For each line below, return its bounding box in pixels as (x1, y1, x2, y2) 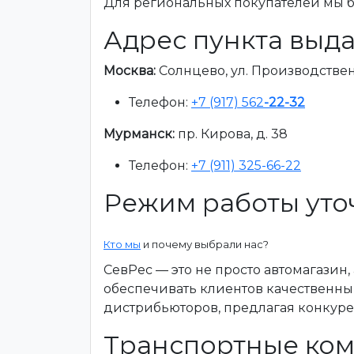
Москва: (104, 63, 156, 78)
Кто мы (104, 238, 141, 250)
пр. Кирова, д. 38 (178, 126, 288, 141)
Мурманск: (104, 126, 175, 141)
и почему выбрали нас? (141, 238, 269, 250)
